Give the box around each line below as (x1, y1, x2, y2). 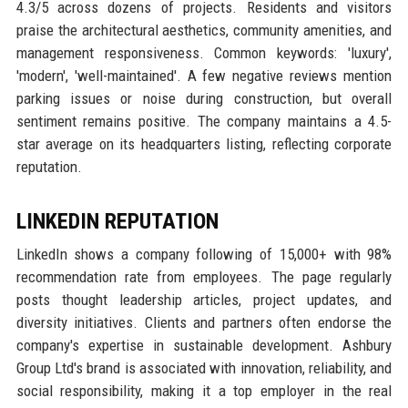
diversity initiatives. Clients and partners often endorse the (15, 313, 393, 332)
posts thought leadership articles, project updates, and (15, 291, 393, 310)
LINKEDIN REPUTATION (15, 209, 219, 235)
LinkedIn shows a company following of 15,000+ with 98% (15, 245, 393, 264)
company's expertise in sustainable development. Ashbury (15, 336, 393, 355)
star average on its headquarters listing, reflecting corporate (15, 135, 393, 154)
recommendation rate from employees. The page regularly (15, 268, 393, 287)
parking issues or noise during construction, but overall (15, 89, 393, 108)
